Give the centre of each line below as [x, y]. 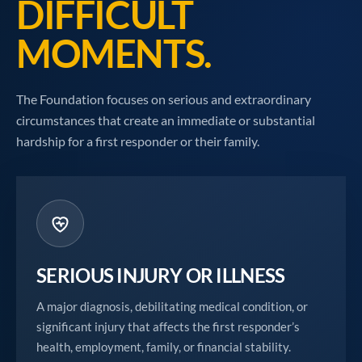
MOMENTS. [114, 53]
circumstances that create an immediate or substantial [166, 120]
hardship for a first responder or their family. [138, 141]
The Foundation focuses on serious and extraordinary [164, 99]
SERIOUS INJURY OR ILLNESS [161, 275]
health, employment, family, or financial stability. [164, 347]
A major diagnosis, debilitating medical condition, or [172, 306]
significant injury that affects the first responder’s [168, 326]
